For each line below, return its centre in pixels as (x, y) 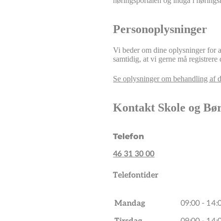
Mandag (130, 204)
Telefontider (136, 176)
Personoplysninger (160, 29)
